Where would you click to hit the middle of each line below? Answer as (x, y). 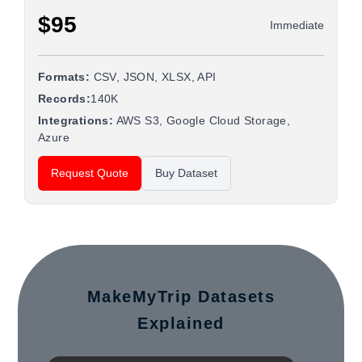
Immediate (297, 25)
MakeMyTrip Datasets (181, 297)
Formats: (64, 77)
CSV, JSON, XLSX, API (153, 77)
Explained (181, 323)
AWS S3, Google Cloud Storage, (202, 120)
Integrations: (76, 120)
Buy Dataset (186, 173)
